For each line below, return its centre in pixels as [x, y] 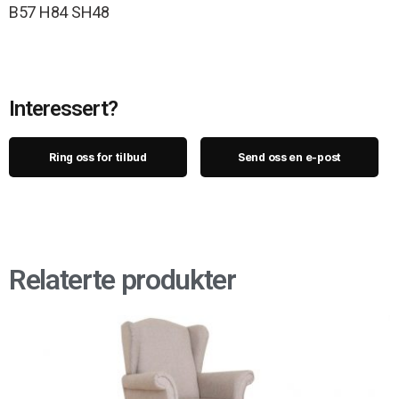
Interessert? [64, 108]
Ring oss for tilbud [98, 157]
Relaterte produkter [122, 279]
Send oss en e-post [289, 157]
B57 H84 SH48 [59, 12]
